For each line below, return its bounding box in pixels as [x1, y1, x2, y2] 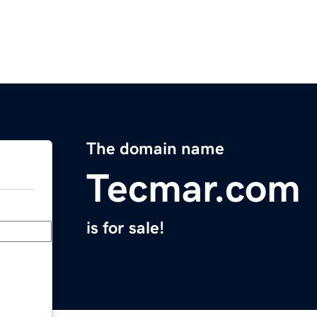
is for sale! [86, 219, 164, 237]
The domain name [86, 140, 224, 158]
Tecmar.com [86, 168, 301, 209]
